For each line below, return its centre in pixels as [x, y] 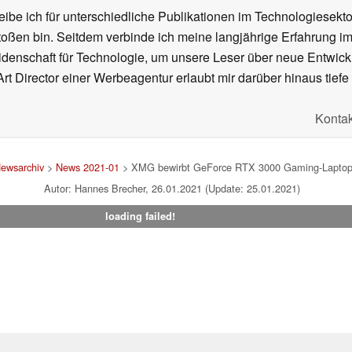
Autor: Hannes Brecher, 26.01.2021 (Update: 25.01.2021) [172, 189]
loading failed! [140, 216]
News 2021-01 [87, 167]
